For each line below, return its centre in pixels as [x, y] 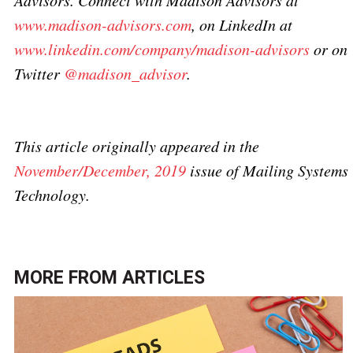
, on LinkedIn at [242, 25]
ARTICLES [163, 278]
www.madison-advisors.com [102, 25]
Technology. [52, 195]
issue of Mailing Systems [267, 171]
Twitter [39, 74]
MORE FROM [68, 278]
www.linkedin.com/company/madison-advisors [162, 49]
